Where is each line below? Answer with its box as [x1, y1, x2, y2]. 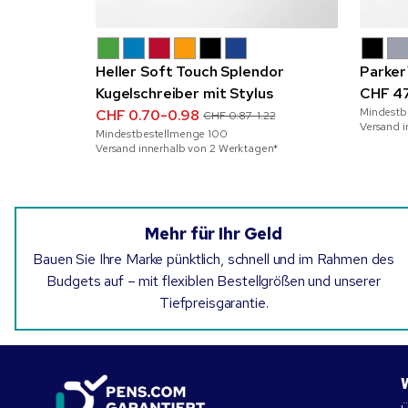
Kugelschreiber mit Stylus [96, 83, 273, 103]
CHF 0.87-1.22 [203, 107, 276, 123]
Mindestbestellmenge [96, 126, 209, 141]
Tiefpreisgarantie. [158, 292, 269, 312]
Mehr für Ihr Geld [145, 222, 282, 244]
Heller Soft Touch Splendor [96, 61, 284, 81]
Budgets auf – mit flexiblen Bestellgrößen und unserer [46, 270, 381, 291]
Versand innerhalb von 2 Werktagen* [96, 140, 279, 156]
